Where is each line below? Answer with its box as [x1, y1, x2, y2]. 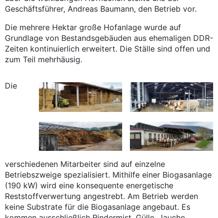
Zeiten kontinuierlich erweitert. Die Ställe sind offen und [5, 44, 210, 54]
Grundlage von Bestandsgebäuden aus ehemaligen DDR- [5, 33, 213, 43]
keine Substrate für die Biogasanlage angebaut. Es [5, 202, 190, 212]
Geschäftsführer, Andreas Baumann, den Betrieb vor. [5, 4, 197, 14]
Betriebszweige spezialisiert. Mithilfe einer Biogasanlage [5, 170, 212, 180]
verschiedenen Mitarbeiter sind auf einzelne [5, 159, 165, 169]
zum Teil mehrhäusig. [5, 54, 82, 65]
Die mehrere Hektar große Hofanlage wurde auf [5, 22, 181, 33]
